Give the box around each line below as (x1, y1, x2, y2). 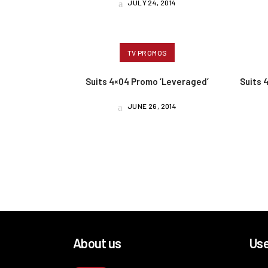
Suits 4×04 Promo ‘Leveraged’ (86, 75, 209, 87)
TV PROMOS (127, 48, 167, 57)
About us (73, 235, 121, 251)
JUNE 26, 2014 (126, 101, 177, 110)
